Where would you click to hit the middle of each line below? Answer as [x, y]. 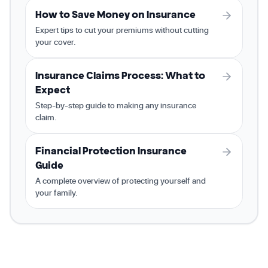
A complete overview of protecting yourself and [121, 180]
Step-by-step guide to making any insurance [116, 105]
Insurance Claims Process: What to [120, 75]
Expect [53, 90]
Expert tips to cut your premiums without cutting [122, 30]
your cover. [56, 42]
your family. [57, 192]
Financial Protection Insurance [111, 151]
